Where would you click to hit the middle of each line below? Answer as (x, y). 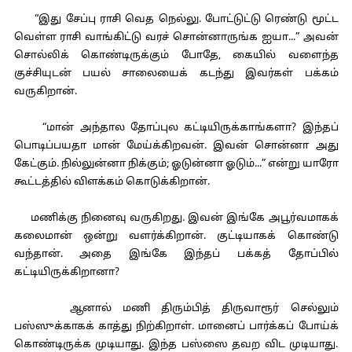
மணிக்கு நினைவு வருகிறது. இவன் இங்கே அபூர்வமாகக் (176, 218)
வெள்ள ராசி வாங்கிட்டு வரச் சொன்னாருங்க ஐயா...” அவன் (176, 38)
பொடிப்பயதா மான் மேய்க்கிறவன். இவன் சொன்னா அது (176, 146)
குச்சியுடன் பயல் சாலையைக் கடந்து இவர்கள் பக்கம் (176, 74)
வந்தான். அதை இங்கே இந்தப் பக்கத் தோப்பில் (176, 255)
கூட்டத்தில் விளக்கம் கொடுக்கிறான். (112, 182)
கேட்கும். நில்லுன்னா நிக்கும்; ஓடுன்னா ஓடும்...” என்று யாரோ (176, 164)
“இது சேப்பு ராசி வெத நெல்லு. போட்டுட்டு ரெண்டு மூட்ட (176, 20)
